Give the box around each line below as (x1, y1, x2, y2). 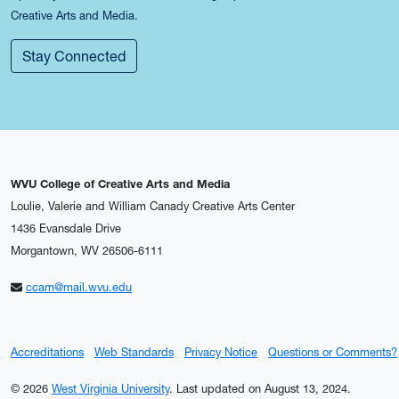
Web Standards (94, 346, 174, 360)
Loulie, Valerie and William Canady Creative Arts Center (11, 199, 295, 214)
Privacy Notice (184, 346, 257, 360)
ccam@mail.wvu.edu (25, 281, 132, 295)
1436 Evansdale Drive (11, 222, 121, 236)
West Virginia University (52, 382, 169, 396)
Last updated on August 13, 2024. (176, 382, 351, 396)
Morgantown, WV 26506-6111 (11, 244, 163, 258)
